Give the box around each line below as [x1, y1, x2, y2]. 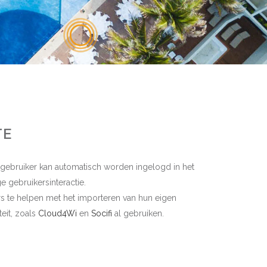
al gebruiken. [111, 209, 164, 219]
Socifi [91, 209, 112, 219]
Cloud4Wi [38, 209, 79, 219]
